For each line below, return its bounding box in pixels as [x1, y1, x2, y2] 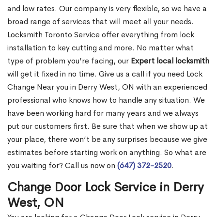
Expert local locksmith [131, 56, 209, 66]
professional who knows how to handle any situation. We [7, 95, 205, 106]
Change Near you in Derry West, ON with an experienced [7, 82, 207, 93]
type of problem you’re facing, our [7, 56, 131, 66]
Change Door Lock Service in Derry [7, 179, 204, 196]
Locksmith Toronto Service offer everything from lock [7, 30, 194, 40]
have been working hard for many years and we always [7, 108, 199, 119]
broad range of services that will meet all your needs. [7, 16, 194, 27]
